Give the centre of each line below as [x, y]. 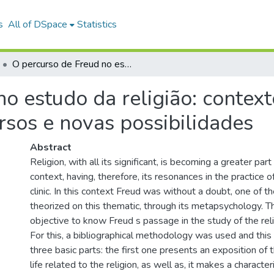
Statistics [97, 24]
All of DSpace [37, 24]
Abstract [51, 147]
